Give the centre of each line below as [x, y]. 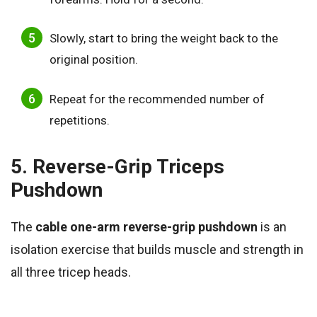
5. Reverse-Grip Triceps [117, 166]
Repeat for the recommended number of [157, 99]
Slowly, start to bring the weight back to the [164, 39]
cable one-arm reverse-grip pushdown [146, 226]
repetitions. [80, 120]
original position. [94, 60]
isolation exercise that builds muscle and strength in [157, 249]
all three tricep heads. [71, 272]
